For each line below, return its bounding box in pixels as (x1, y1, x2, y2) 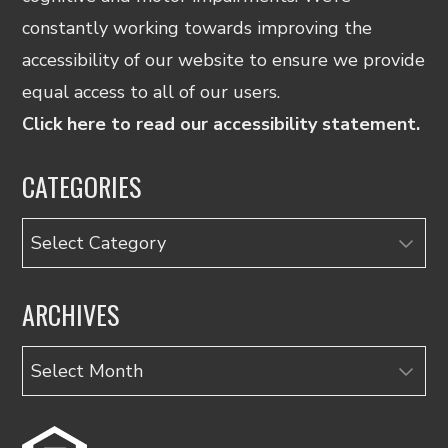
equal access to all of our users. (22, 79, 281, 104)
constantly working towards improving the (22, 15, 373, 40)
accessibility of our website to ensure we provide (22, 47, 426, 72)
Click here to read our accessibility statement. (22, 111, 421, 136)
